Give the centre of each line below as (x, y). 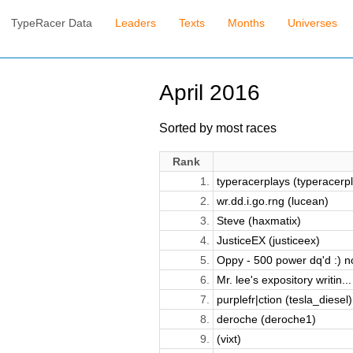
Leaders (136, 23)
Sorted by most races (217, 127)
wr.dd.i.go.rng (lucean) (272, 201)
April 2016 (209, 93)
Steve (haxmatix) (258, 220)
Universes (312, 23)
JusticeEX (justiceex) (268, 240)
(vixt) (229, 338)
